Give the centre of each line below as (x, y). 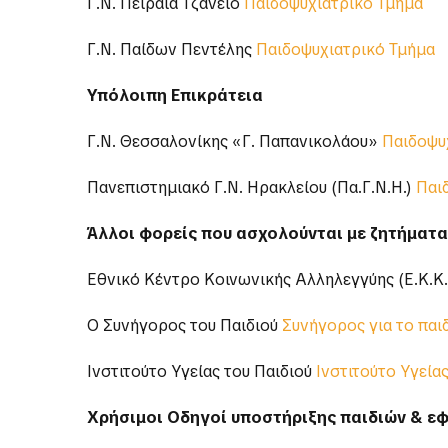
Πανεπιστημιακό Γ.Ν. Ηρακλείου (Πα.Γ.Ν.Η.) (251, 188)
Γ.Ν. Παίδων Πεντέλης (171, 50)
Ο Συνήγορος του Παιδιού (184, 326)
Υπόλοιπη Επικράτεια (175, 96)
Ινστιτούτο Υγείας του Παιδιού (201, 372)
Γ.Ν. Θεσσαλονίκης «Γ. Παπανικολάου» (234, 142)
